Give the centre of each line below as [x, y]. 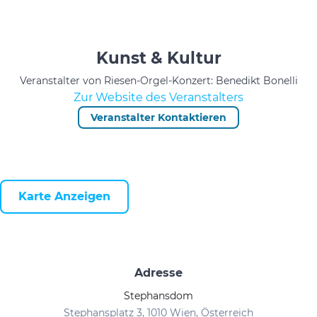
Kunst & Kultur [158, 58]
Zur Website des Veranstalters [158, 97]
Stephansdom [158, 296]
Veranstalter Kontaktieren [158, 117]
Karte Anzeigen [64, 196]
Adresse [158, 273]
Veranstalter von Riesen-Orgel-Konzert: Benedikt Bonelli [158, 81]
